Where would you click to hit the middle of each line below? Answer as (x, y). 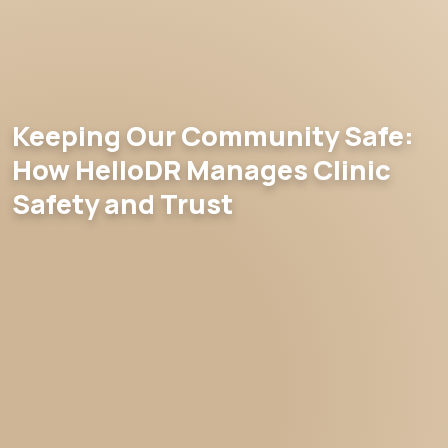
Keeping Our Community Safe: (213, 135)
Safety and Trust (122, 203)
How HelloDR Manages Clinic (201, 169)
